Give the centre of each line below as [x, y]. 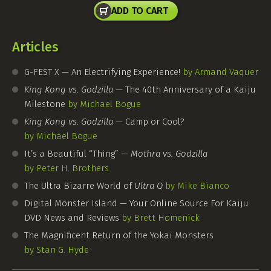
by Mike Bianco [197, 186]
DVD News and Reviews [73, 218]
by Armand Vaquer [220, 72]
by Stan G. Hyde [57, 250]
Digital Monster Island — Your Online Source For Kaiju [136, 204]
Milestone [46, 104]
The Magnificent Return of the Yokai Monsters [119, 236]
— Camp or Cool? [149, 122]
